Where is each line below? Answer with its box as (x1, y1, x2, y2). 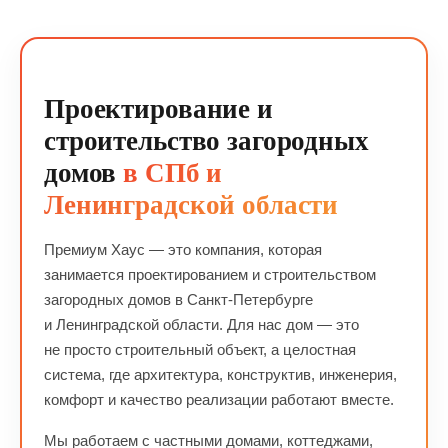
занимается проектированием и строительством (44, 266, 376, 283)
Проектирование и (44, 94, 273, 124)
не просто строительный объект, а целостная (44, 341, 356, 358)
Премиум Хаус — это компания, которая (44, 241, 322, 258)
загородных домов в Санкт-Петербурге (44, 291, 313, 308)
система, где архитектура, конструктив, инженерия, (44, 366, 397, 383)
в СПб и (123, 158, 223, 188)
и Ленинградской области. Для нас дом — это (44, 316, 359, 333)
